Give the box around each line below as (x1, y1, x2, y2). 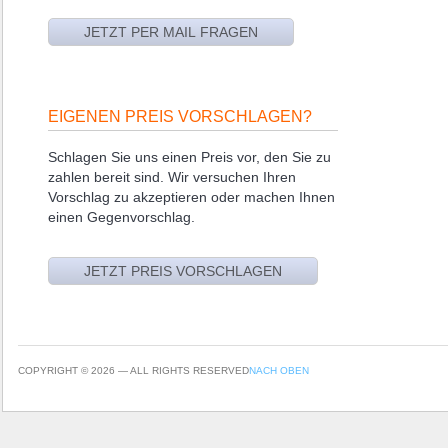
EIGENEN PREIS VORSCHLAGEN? (47, 107, 312, 125)
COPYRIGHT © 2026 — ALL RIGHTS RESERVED (17, 364, 249, 376)
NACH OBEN (248, 364, 309, 376)
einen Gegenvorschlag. (47, 208, 195, 225)
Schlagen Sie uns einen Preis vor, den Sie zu (47, 148, 331, 165)
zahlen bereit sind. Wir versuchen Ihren (47, 168, 296, 185)
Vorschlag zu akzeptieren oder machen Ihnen (47, 188, 335, 205)
